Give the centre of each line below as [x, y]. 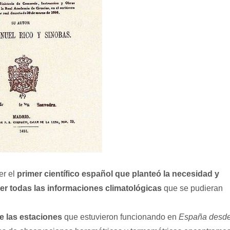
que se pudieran [192, 188]
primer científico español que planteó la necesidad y [118, 174]
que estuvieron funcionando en [120, 217]
